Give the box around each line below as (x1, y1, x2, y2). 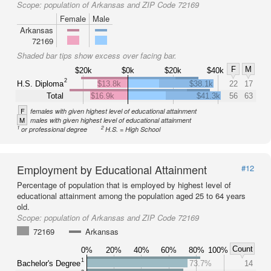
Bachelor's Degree (17, 258, 80, 268)
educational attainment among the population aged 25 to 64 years (17, 190, 246, 201)
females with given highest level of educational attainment (30, 106, 197, 116)
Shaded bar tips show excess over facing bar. (17, 50, 177, 61)
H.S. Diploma (17, 79, 64, 88)
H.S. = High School (105, 125, 161, 134)
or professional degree (21, 125, 88, 134)
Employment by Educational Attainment (17, 162, 207, 177)
